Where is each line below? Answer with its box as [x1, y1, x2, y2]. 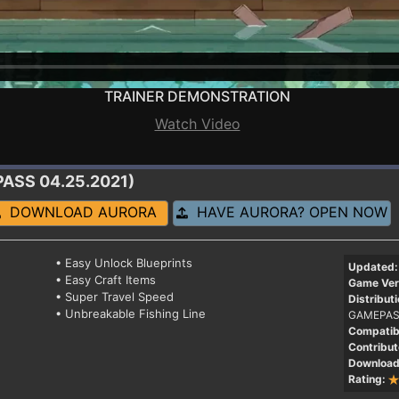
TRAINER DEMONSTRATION [104, 86, 290, 105]
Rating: [347, 371, 386, 386]
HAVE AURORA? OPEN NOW [188, 202, 387, 221]
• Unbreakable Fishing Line [55, 305, 207, 321]
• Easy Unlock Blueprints [55, 255, 193, 270]
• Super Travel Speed [55, 289, 175, 304]
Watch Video [154, 114, 240, 133]
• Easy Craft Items [55, 272, 157, 287]
